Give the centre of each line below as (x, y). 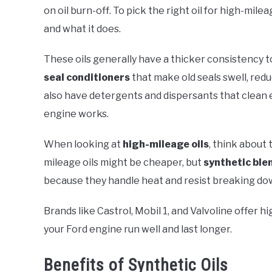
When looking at (83, 144)
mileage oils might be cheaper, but (124, 162)
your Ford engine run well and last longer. (138, 229)
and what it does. (82, 29)
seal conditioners (87, 77)
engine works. (76, 114)
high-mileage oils (166, 144)
